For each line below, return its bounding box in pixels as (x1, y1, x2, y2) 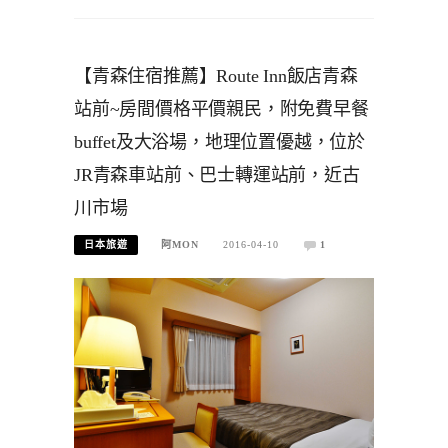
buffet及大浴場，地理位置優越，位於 (74, 132, 365, 153)
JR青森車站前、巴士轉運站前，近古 (74, 165, 360, 186)
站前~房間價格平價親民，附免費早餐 (74, 99, 369, 120)
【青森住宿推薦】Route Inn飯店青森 (74, 66, 358, 87)
